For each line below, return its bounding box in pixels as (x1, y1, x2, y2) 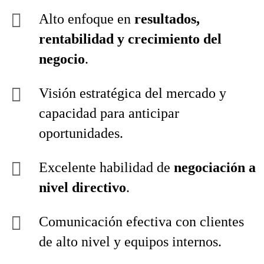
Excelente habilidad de (39, 160, 174, 175)
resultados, (134, 11, 200, 27)
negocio (39, 51, 85, 67)
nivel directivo (39, 180, 126, 195)
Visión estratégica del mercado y (39, 85, 226, 101)
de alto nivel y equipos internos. (39, 234, 222, 249)
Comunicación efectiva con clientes (39, 214, 244, 229)
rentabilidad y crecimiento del (39, 31, 222, 47)
